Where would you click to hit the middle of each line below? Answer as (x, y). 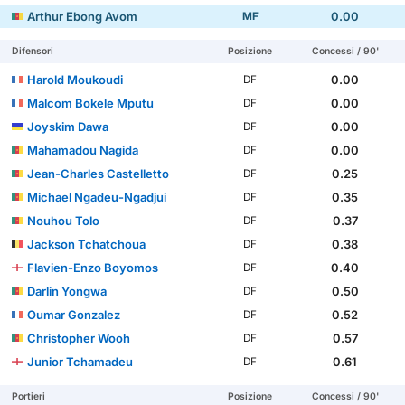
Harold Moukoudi (75, 80)
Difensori (33, 52)
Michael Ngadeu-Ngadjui (97, 198)
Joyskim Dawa (68, 127)
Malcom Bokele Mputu (91, 104)
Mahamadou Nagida (83, 151)
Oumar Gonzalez (74, 315)
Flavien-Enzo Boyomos (93, 268)
